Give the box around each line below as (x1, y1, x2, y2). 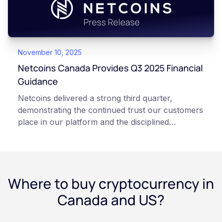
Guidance (18, 75, 58, 87)
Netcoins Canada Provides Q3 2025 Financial (18, 61, 203, 74)
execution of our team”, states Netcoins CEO (18, 128, 185, 139)
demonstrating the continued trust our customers (18, 105, 203, 115)
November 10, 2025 (18, 48, 82, 56)
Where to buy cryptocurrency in (8, 173, 214, 193)
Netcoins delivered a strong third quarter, (18, 93, 172, 103)
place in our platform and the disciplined (18, 116, 169, 127)
